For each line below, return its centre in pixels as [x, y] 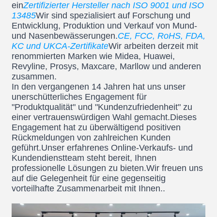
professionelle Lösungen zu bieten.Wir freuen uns [107, 168]
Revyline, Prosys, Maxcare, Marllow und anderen [106, 66]
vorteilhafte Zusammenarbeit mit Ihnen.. [88, 188]
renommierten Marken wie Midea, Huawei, [93, 56]
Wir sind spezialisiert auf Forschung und [113, 15]
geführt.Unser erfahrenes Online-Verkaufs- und [102, 148]
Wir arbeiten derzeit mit [153, 46]
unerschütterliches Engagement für [79, 97]
